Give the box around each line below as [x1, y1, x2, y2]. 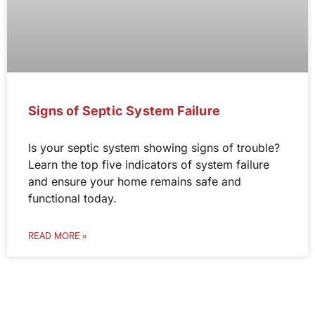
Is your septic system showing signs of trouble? [28, 141, 280, 155]
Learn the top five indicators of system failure [28, 157, 269, 172]
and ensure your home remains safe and [28, 174, 241, 189]
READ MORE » [28, 229, 87, 244]
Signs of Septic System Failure [28, 103, 220, 119]
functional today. [28, 191, 117, 206]
